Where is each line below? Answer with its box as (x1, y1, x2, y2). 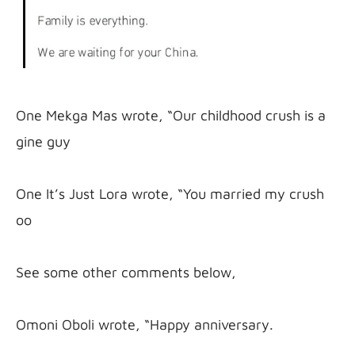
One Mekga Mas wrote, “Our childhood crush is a (16, 106, 326, 124)
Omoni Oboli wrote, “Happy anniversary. (16, 315, 273, 333)
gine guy (16, 132, 71, 150)
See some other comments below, (16, 263, 236, 281)
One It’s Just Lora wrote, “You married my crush (16, 185, 324, 202)
